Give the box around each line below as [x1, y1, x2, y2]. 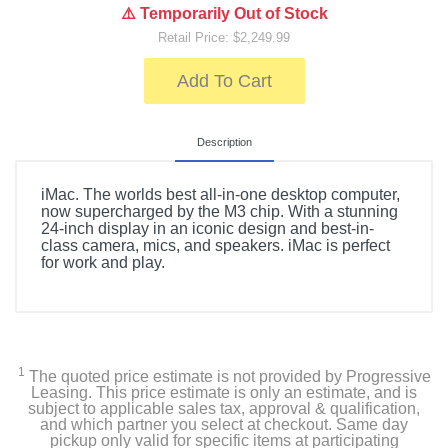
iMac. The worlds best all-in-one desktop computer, [41, 186, 400, 203]
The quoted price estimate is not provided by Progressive [24, 368, 431, 385]
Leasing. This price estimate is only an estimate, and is [31, 384, 417, 401]
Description [196, 136, 252, 148]
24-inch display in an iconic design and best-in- [41, 220, 374, 237]
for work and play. [41, 254, 165, 271]
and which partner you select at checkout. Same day [40, 416, 408, 433]
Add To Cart [176, 71, 272, 91]
